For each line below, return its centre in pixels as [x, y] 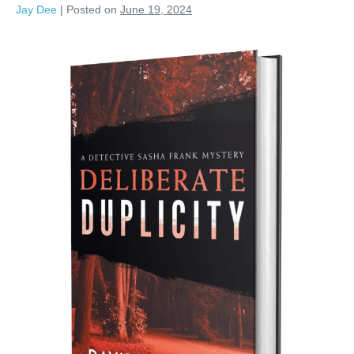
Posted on [92, 9]
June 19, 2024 [156, 9]
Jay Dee [36, 9]
